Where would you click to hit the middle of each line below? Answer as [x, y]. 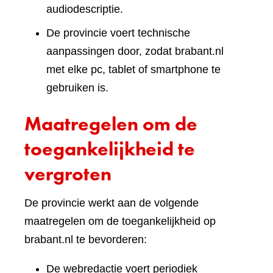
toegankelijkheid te [110, 149]
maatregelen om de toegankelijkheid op [120, 221]
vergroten [68, 174]
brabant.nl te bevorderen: [86, 239]
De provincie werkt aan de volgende [112, 203]
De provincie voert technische [118, 33]
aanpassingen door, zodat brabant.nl [135, 51]
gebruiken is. [77, 88]
